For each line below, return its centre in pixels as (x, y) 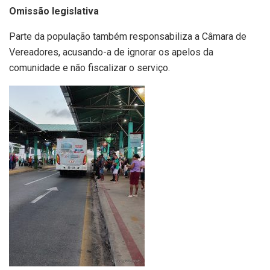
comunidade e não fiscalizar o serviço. (89, 68)
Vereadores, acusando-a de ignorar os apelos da (111, 52)
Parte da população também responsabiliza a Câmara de (128, 37)
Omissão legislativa (54, 11)
